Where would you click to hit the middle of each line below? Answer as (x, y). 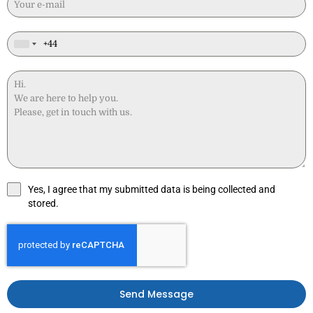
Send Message (156, 294)
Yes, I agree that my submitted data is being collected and (152, 189)
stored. (43, 203)
